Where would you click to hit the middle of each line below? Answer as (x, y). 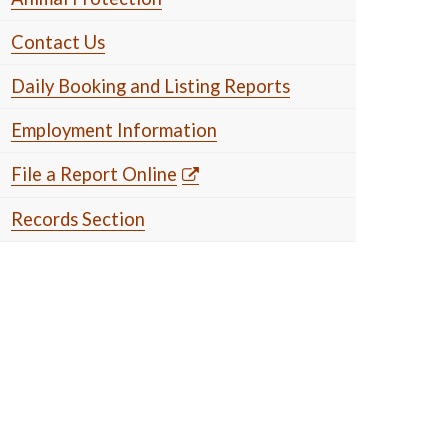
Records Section (78, 219)
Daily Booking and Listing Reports (150, 86)
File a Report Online (94, 174)
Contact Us (58, 42)
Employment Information (114, 130)
